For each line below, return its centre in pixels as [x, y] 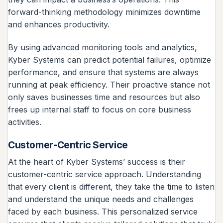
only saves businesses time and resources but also [104, 97]
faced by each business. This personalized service [103, 211]
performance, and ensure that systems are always [103, 72]
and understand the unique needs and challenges [101, 199]
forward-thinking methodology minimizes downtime [104, 12]
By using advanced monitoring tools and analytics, [103, 48]
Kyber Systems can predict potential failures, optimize [110, 60]
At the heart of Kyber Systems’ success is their [97, 162]
